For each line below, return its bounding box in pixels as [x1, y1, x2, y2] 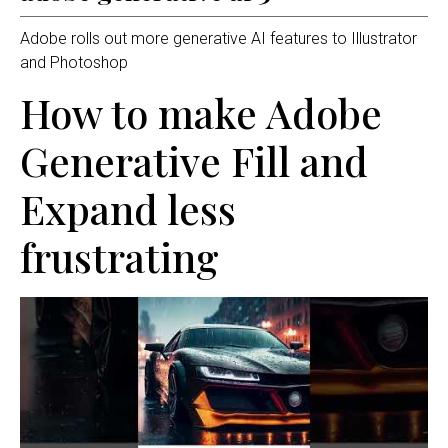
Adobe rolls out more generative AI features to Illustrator [20, 29, 417, 48]
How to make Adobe [20, 86, 382, 140]
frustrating [20, 230, 219, 284]
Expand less [20, 182, 236, 236]
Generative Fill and [20, 134, 368, 188]
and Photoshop [20, 53, 128, 72]
